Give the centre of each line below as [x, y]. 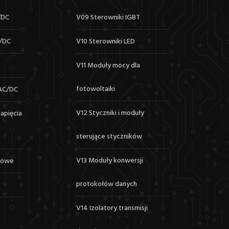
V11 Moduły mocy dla [108, 66]
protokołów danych [107, 184]
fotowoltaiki [96, 89]
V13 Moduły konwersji [110, 161]
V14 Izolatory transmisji [112, 208]
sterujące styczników [109, 137]
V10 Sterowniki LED [106, 42]
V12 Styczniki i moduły [110, 113]
